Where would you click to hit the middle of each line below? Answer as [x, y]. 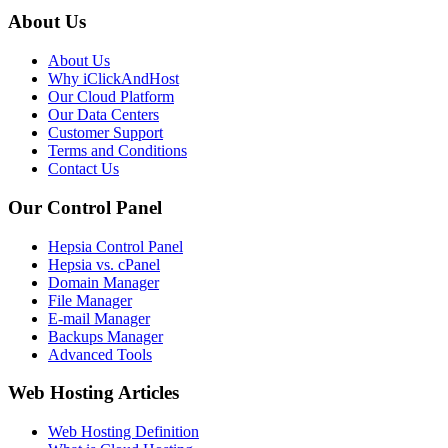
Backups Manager [105, 336]
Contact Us [83, 169]
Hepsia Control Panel [115, 246]
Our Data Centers [103, 115]
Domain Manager [103, 282]
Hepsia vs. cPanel [104, 264]
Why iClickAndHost [113, 79]
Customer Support [105, 133]
